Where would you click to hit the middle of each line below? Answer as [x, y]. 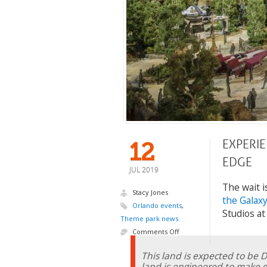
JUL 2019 [144, 170]
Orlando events [157, 206]
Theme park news [149, 219]
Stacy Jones [149, 193]
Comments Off [156, 232]
